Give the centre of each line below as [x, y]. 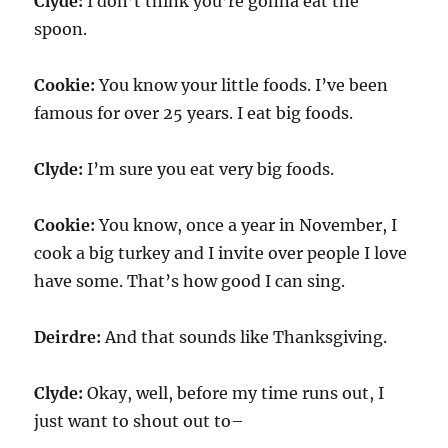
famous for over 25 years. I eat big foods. [194, 113]
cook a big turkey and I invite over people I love [221, 253]
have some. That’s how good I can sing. [190, 281]
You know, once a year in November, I [246, 225]
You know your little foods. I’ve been [242, 85]
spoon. [61, 29]
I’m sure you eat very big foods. [209, 169]
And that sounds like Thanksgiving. [244, 337]
